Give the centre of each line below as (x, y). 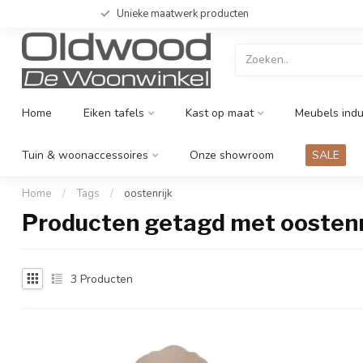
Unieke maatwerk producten (183, 14)
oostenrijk (148, 194)
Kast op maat (220, 113)
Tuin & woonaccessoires (85, 155)
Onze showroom (232, 155)
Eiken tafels (114, 113)
